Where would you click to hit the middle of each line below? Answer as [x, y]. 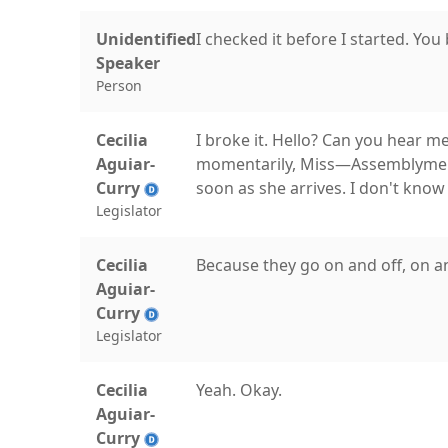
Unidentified [146, 39]
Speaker [128, 63]
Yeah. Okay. [239, 390]
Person [119, 85]
